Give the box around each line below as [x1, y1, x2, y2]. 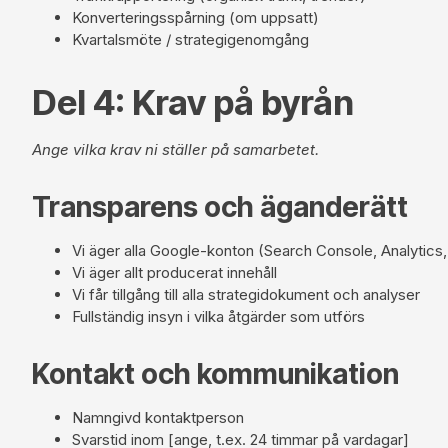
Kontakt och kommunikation [32, 356, 399, 391]
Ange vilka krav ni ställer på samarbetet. [32, 139, 319, 159]
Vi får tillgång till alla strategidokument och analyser [72, 284, 420, 304]
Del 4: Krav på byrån [32, 80, 354, 123]
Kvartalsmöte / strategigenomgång [72, 29, 309, 49]
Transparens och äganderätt [32, 189, 408, 224]
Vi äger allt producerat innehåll [72, 262, 277, 282]
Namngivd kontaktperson [72, 407, 244, 427]
